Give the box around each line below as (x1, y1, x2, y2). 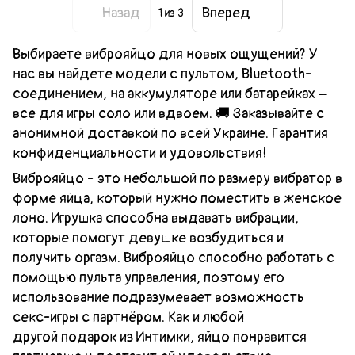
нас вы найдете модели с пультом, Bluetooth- (13, 64, 311, 83)
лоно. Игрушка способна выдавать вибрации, (13, 208, 299, 227)
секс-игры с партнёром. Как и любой (13, 307, 244, 326)
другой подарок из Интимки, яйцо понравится (13, 327, 307, 346)
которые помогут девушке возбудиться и (13, 228, 284, 247)
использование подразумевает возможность (13, 288, 304, 307)
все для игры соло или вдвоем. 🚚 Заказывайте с (13, 104, 324, 123)
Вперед (202, 4, 250, 23)
